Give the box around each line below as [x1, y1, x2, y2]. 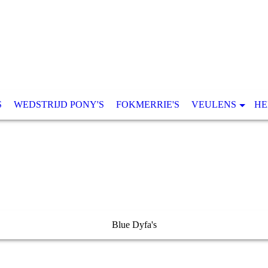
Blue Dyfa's [111, 220, 157, 230]
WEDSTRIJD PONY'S [14, 99, 104, 109]
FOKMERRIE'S [116, 99, 179, 109]
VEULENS [191, 99, 236, 109]
